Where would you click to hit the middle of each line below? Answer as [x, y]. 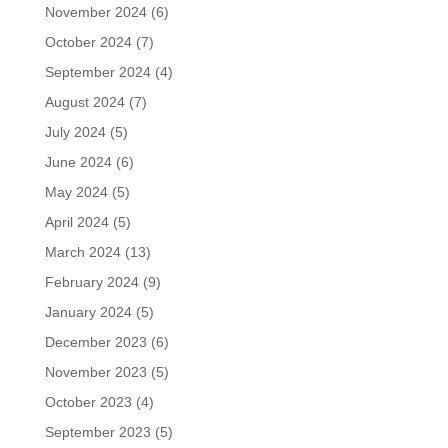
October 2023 [88, 402]
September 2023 [97, 432]
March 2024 [82, 252]
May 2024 [76, 192]
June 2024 [78, 162]
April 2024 [76, 222]
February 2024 [91, 282]
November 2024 [95, 12]
